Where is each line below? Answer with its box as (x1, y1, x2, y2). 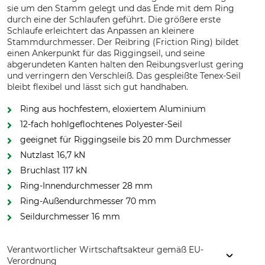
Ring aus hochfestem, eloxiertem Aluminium (20, 104, 206, 114)
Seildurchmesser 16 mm (20, 211, 120, 222)
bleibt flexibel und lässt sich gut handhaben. (7, 82, 188, 92)
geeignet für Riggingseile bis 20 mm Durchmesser (20, 134, 231, 145)
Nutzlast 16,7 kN (20, 150, 85, 160)
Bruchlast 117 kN (20, 165, 87, 176)
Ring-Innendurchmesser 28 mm (20, 180, 153, 191)
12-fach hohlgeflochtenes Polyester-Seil (20, 119, 182, 130)
